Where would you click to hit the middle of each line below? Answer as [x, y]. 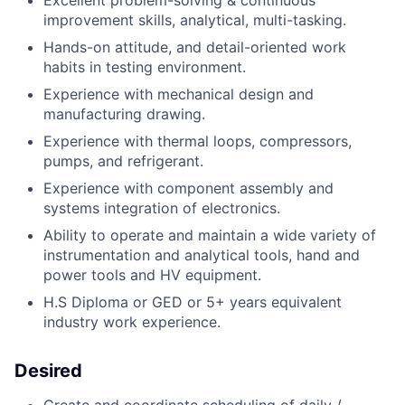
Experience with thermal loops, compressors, [198, 141]
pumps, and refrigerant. [123, 161]
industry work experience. [132, 322]
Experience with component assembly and [188, 188]
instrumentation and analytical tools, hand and [202, 255]
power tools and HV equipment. [152, 275]
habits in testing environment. [145, 67]
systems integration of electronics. [162, 208]
